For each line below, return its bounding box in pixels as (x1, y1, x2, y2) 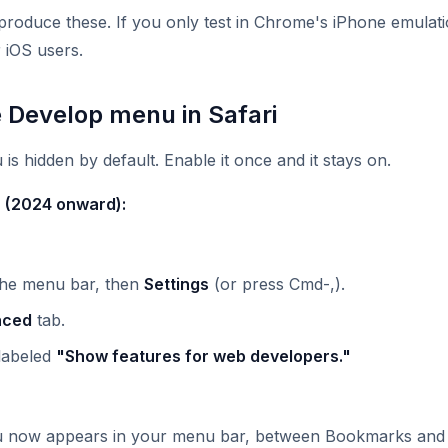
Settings (144, 274, 209, 295)
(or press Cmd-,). (209, 274, 345, 295)
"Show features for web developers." (56, 346, 351, 367)
